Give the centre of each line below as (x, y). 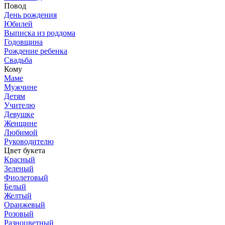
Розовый (19, 214)
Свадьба (18, 60)
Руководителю (29, 142)
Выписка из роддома (40, 33)
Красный (20, 160)
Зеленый (19, 169)
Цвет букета (25, 151)
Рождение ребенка (36, 51)
